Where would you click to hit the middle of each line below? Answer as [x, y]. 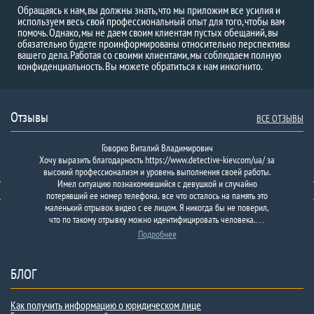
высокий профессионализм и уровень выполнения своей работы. [157, 172]
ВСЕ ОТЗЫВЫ [280, 118]
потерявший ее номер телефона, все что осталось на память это [157, 196]
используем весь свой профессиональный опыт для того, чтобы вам [151, 21]
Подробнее [157, 234]
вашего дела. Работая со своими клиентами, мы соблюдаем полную [149, 55]
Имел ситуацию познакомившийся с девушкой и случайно [157, 184]
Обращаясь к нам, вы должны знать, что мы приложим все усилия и [149, 10]
